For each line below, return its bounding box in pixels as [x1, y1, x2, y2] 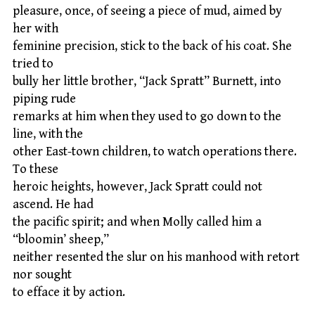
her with [13, 21, 58, 37]
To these [13, 162, 58, 177]
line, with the [13, 127, 83, 142]
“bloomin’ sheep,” [13, 232, 109, 247]
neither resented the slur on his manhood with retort [13, 250, 300, 265]
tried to [13, 56, 53, 72]
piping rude [13, 91, 76, 107]
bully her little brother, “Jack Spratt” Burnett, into [13, 74, 281, 89]
